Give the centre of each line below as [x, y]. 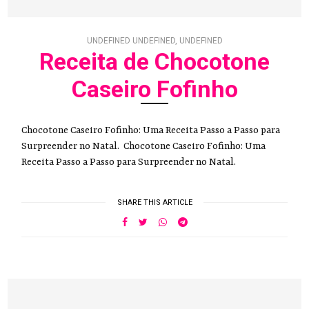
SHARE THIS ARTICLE [154, 202]
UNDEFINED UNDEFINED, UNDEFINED [154, 40]
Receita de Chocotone [154, 61]
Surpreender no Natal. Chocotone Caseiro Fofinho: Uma [144, 146]
